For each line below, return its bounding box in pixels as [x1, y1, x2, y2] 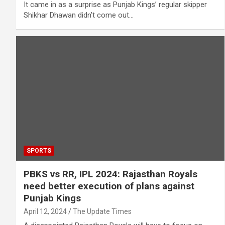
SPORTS [27, 147, 51, 155]
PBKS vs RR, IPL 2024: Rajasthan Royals [24, 168, 197, 180]
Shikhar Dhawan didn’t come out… [24, 10, 134, 20]
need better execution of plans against [24, 180, 194, 192]
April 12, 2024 [24, 207, 67, 216]
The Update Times [73, 207, 132, 216]
